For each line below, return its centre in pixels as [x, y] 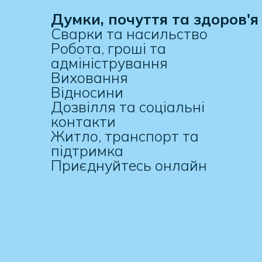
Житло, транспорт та [125, 136]
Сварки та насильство [129, 33]
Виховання [89, 77]
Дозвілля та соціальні [128, 106]
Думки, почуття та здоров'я [155, 19]
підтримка [87, 150]
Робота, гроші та [108, 48]
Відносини [87, 92]
